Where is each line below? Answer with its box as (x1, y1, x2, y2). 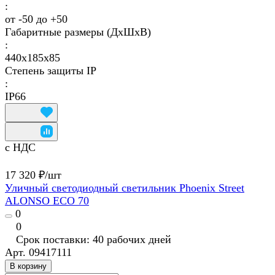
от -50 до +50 (5, 13, 68, 26)
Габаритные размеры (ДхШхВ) (5, 26, 151, 39)
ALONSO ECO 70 (5, 195, 89, 207)
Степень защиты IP (5, 64, 96, 77)
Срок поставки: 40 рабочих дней (16, 233, 171, 246)
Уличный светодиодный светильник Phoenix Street (5, 182, 244, 195)
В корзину (10, 261, 47, 271)
